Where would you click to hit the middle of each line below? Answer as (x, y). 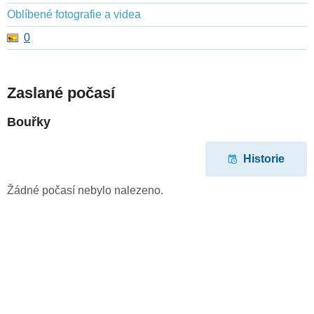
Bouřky (29, 122)
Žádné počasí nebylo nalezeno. (85, 190)
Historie (264, 159)
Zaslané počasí (61, 93)
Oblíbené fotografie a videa (74, 15)
